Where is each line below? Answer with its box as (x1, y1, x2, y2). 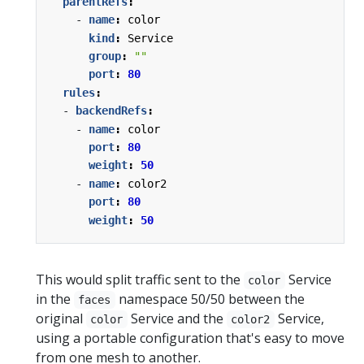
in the (36, 289, 74, 308)
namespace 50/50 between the (115, 289, 305, 308)
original (36, 309, 86, 327)
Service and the (127, 309, 227, 327)
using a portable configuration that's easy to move (36, 328, 344, 347)
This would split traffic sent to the (36, 270, 244, 288)
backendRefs (76, 104, 147, 118)
